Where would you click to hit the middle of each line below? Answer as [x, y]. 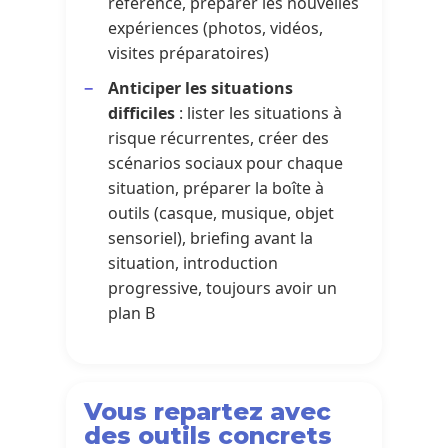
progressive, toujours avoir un [223, 287]
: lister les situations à [259, 112]
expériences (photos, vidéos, [216, 27]
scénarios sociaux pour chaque [226, 162]
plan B [132, 312]
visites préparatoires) [189, 52]
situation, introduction [193, 262]
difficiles [142, 112]
